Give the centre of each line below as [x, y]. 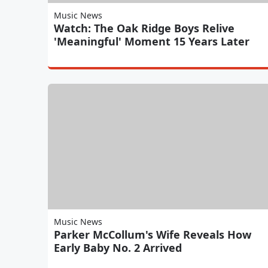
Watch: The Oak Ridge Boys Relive [144, 28]
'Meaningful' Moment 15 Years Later [152, 41]
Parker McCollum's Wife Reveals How [153, 234]
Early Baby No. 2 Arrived [118, 247]
